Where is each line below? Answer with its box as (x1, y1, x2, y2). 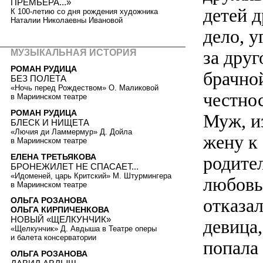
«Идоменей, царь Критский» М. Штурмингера (11, 171, 171, 180)
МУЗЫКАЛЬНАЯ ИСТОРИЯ (11, 47, 137, 58)
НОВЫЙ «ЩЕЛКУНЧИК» (11, 214, 111, 225)
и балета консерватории (11, 233, 96, 242)
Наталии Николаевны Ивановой (11, 16, 123, 25)
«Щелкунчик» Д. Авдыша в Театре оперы (11, 224, 157, 234)
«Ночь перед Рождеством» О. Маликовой (11, 83, 159, 93)
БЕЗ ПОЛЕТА (11, 73, 66, 84)
